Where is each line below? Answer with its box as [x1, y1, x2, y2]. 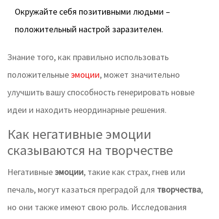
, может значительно [100, 69, 180, 81]
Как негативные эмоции [7, 125, 152, 143]
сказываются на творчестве [7, 141, 173, 159]
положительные [7, 69, 71, 81]
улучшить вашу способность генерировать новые [7, 87, 195, 98]
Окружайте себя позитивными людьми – [15, 6, 170, 18]
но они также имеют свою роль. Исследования [7, 201, 187, 213]
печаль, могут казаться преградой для [7, 184, 157, 196]
